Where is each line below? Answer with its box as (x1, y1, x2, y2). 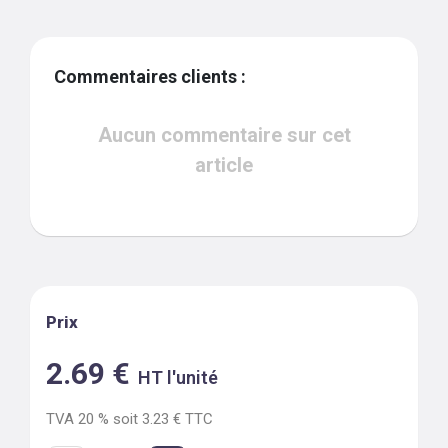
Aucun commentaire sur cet (97, 123, 351, 147)
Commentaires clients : (54, 66, 246, 87)
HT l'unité (138, 367, 218, 388)
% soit (94, 410, 138, 428)
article (195, 153, 253, 177)
